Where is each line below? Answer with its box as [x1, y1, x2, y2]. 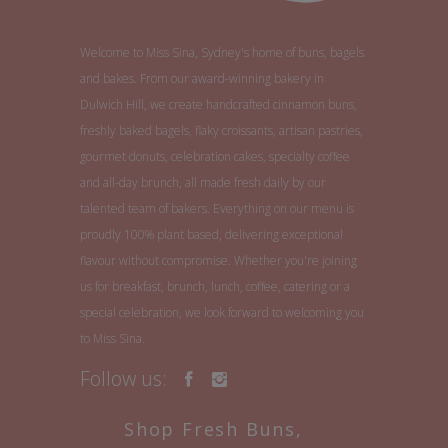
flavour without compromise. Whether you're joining [80, 252, 357, 270]
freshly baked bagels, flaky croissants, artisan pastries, [80, 122, 363, 140]
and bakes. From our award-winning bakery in [80, 70, 324, 88]
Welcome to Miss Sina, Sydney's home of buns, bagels [80, 44, 364, 62]
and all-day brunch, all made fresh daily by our [80, 174, 326, 192]
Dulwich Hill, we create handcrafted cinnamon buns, [80, 96, 357, 114]
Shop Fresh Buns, [124, 417, 303, 442]
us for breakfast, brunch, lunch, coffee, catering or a [80, 278, 350, 296]
